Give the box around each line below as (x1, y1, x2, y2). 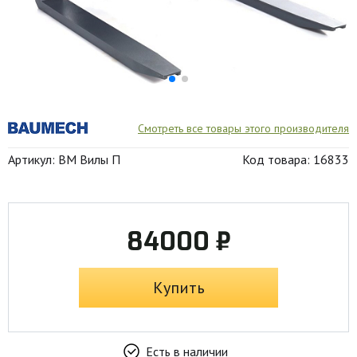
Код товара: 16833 (242, 151, 349, 167)
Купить (152, 277, 205, 298)
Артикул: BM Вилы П (8, 151, 120, 167)
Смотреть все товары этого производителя (138, 120, 349, 135)
